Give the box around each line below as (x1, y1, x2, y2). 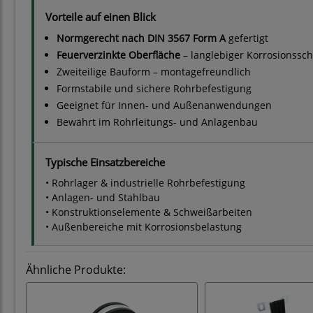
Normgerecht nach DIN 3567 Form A (57, 31, 226, 45)
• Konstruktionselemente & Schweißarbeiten (45, 205, 252, 219)
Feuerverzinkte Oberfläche (57, 48, 180, 62)
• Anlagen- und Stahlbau (45, 191, 160, 205)
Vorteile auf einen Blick (45, 10, 156, 24)
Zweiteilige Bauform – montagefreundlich (57, 65, 251, 79)
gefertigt (226, 31, 268, 45)
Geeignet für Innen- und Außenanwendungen (57, 99, 272, 112)
